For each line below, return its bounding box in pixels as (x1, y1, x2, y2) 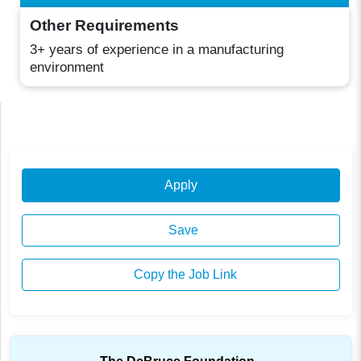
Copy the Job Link (130, 268, 237, 282)
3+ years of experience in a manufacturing (30, 41, 284, 57)
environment (30, 59, 105, 75)
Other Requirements (30, 17, 180, 35)
